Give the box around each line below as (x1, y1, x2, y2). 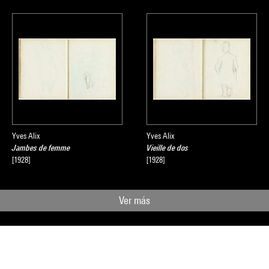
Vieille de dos (147, 143, 189, 153)
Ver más (119, 194, 150, 207)
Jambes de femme (12, 143, 70, 153)
